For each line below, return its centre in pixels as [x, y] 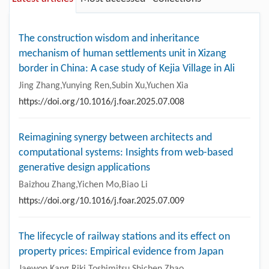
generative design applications [84, 168]
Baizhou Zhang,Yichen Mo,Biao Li [83, 185]
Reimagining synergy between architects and [115, 138]
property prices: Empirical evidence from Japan [121, 252]
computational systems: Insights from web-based [126, 153]
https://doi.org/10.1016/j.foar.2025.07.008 [101, 102]
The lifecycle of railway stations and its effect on [124, 237]
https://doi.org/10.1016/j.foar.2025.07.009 [101, 201]
